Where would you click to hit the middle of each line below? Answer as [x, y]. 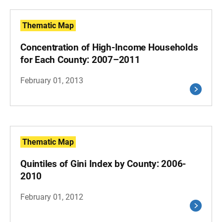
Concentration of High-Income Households [109, 47]
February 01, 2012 [52, 197]
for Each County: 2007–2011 [80, 60]
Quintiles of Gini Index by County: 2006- [103, 164]
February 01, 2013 [52, 81]
